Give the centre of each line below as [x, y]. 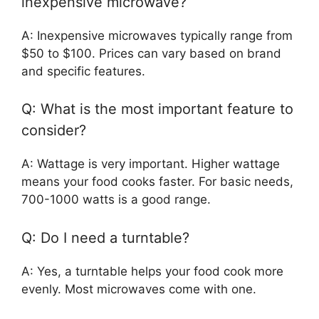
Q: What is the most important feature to [157, 109]
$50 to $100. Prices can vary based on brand [151, 53]
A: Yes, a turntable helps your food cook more [152, 271]
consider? [54, 131]
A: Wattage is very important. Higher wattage [151, 164]
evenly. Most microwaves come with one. [139, 289]
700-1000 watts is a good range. [116, 200]
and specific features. [83, 71]
